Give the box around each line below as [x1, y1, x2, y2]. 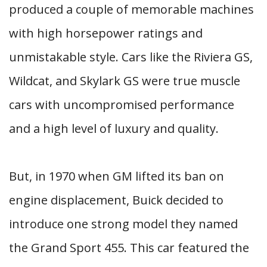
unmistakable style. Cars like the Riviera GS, [9, 49, 253, 65]
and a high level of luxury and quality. [9, 120, 219, 136]
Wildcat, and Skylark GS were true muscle [9, 73, 240, 89]
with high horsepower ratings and [9, 25, 203, 41]
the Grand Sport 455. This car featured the [9, 240, 249, 256]
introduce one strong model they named [9, 216, 238, 232]
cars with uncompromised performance [9, 97, 234, 113]
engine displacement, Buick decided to [9, 192, 223, 208]
